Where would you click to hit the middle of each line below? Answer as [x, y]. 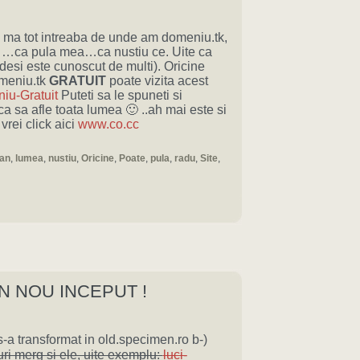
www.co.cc [108, 124]
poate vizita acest [157, 81]
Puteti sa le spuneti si [120, 95]
